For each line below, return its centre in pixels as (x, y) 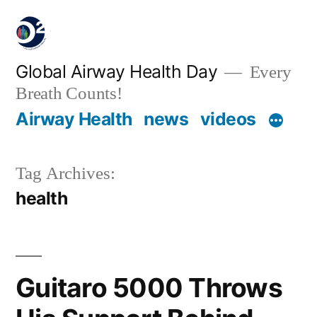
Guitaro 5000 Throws (149, 288)
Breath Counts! (69, 93)
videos (228, 119)
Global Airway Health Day (117, 71)
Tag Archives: (65, 174)
